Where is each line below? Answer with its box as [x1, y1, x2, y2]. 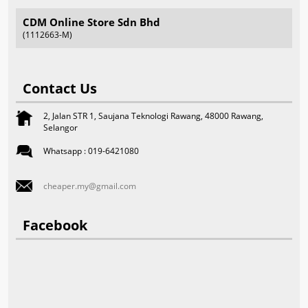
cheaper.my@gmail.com [43, 180, 137, 192]
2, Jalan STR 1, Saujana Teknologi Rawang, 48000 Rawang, [43, 110, 264, 122]
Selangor [43, 122, 78, 134]
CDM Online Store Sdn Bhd [23, 15, 161, 30]
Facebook [23, 216, 88, 235]
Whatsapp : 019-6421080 [43, 145, 140, 157]
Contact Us [23, 79, 98, 98]
